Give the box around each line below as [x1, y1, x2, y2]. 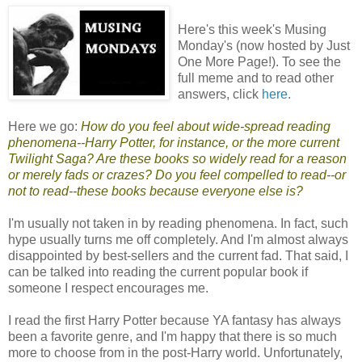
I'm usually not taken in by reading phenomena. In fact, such [8, 216, 348, 230]
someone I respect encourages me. [8, 280, 208, 295]
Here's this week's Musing [178, 22, 326, 36]
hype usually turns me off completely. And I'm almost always [8, 232, 348, 246]
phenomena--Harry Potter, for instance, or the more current [8, 135, 339, 149]
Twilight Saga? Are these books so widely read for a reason [8, 151, 347, 166]
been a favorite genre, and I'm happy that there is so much [8, 329, 337, 343]
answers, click [178, 86, 262, 101]
